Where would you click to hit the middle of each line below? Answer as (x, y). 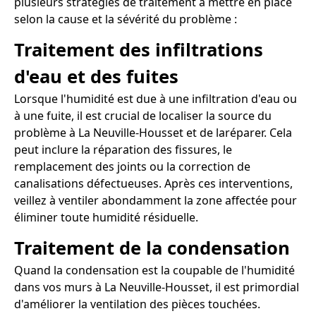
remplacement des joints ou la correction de (132, 166)
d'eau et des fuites (96, 76)
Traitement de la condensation (152, 248)
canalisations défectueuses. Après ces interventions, (153, 183)
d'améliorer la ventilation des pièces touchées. (137, 304)
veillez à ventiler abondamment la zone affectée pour (156, 200)
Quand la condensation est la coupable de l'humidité (154, 270)
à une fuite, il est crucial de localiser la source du (143, 115)
